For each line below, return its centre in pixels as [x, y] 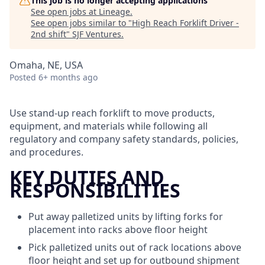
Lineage [114, 12]
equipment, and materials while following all [109, 126]
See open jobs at [65, 12]
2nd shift [49, 34]
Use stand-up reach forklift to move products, [112, 113]
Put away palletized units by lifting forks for [126, 216]
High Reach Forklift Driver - [185, 23]
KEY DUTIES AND [87, 177]
